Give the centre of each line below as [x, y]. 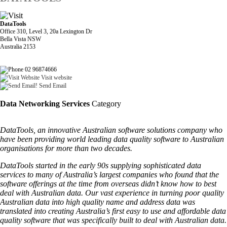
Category [105, 103]
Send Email [52, 85]
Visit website [56, 77]
